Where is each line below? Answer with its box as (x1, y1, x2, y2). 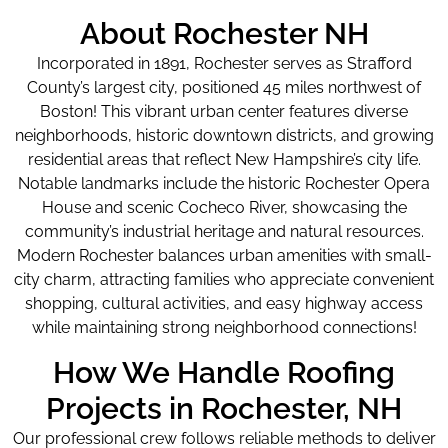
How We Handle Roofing (53, 354, 395, 390)
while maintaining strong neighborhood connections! (31, 318, 417, 338)
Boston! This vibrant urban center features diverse (40, 102, 408, 122)
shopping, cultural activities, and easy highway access (25, 294, 423, 314)
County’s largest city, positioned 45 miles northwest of (27, 78, 421, 98)
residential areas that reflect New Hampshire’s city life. (27, 150, 421, 170)
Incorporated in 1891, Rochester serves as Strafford (36, 54, 412, 74)
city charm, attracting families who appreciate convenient (14, 270, 434, 290)
